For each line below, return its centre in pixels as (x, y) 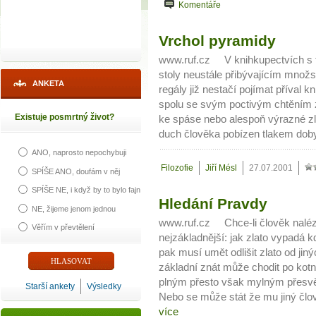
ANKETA (48, 83)
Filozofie (177, 168)
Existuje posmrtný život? (65, 117)
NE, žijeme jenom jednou (74, 208)
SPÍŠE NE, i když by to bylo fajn (86, 190)
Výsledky (104, 286)
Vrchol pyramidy (217, 41)
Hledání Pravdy (213, 203)
